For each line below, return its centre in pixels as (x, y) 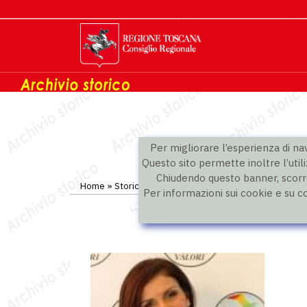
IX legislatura (181, 186)
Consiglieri (238, 186)
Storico (130, 186)
